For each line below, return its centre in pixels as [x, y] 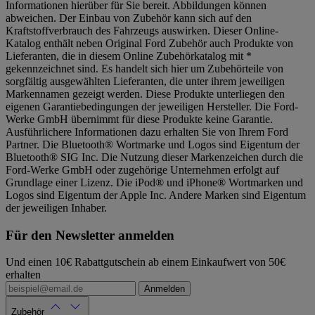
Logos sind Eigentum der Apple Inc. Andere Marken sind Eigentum [156, 195]
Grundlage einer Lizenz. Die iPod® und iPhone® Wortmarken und [154, 182]
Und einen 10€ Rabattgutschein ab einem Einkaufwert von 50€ [146, 262]
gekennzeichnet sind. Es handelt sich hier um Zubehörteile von [144, 68]
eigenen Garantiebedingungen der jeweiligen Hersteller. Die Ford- [152, 106]
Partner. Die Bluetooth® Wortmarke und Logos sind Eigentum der [153, 144]
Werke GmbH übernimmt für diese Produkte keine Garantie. [139, 119]
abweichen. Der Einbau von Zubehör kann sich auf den [129, 18]
